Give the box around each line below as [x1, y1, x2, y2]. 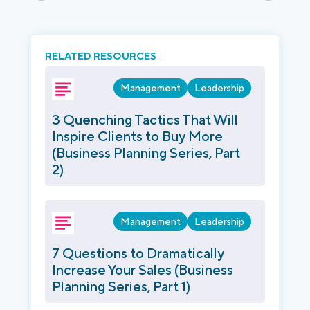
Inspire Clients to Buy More [52, 128, 223, 145]
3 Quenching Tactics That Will [52, 111, 238, 128]
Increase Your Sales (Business [52, 262, 233, 278]
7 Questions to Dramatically [52, 245, 224, 262]
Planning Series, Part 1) [52, 278, 190, 295]
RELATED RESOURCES [45, 50, 156, 62]
